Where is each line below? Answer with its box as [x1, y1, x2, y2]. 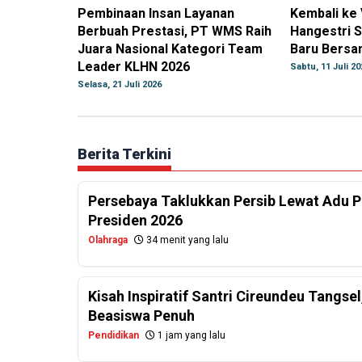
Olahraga [88, 234, 128, 246]
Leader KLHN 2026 [78, 59, 190, 75]
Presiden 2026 [88, 212, 183, 229]
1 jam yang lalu [155, 330, 225, 342]
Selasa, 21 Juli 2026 [78, 79, 162, 90]
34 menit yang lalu [144, 234, 229, 246]
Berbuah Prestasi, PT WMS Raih [78, 23, 271, 40]
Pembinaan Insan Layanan [78, 6, 234, 22]
